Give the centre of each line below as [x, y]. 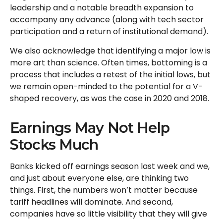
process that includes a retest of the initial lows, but [110, 75]
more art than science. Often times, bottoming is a [109, 63]
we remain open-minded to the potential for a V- [106, 86]
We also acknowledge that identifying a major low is [110, 51]
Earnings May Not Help [90, 128]
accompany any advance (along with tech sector [107, 20]
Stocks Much [54, 144]
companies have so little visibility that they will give [109, 214]
